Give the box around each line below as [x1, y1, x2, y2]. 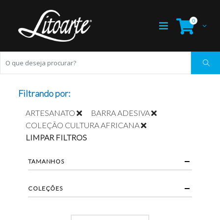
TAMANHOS [28, 158, 64, 165]
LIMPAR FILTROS [26, 133, 87, 142]
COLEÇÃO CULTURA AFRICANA [26, 120, 140, 130]
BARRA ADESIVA [91, 108, 150, 118]
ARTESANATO [26, 108, 76, 118]
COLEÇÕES [28, 185, 63, 192]
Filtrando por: [18, 88, 71, 99]
